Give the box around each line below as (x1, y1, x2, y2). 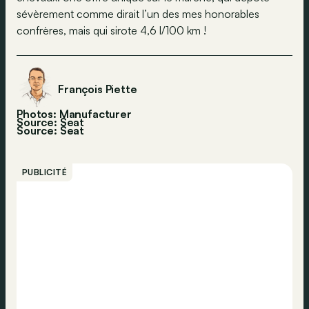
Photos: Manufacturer (17, 107, 132, 121)
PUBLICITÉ (22, 167, 68, 177)
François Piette (58, 82, 137, 96)
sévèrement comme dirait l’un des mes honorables (17, 7, 259, 21)
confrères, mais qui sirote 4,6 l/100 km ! (17, 23, 206, 37)
